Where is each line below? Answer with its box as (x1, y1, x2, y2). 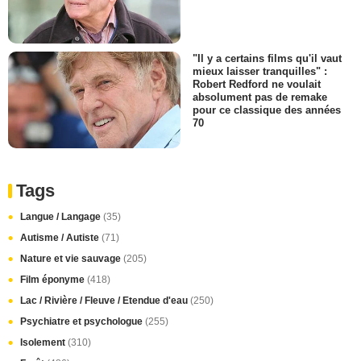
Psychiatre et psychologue (20, 316, 145, 328)
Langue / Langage (20, 211, 103, 223)
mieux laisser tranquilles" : (193, 64, 327, 77)
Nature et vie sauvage (20, 253, 123, 265)
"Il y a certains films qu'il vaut (193, 52, 342, 64)
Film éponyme (20, 274, 87, 286)
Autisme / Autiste (20, 232, 102, 244)
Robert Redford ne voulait (193, 78, 321, 91)
